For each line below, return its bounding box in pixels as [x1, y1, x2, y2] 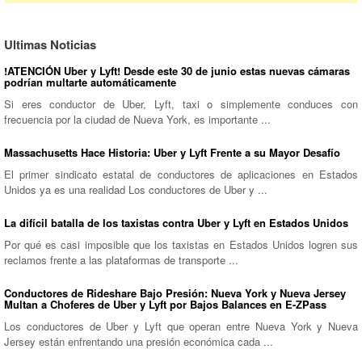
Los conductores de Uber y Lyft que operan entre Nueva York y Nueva [4, 318, 358, 334]
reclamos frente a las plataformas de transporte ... [4, 251, 238, 267]
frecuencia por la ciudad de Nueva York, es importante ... [4, 111, 271, 127]
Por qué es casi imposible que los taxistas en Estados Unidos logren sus [4, 236, 358, 252]
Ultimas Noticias [4, 35, 96, 53]
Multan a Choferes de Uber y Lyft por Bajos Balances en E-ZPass [4, 296, 326, 312]
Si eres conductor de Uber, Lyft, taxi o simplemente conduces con [4, 95, 358, 112]
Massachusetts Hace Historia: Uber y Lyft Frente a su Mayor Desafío [4, 144, 340, 160]
